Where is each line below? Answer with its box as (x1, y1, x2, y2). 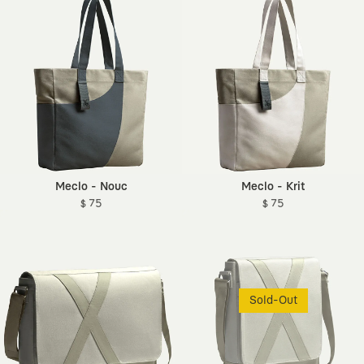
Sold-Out (249, 295, 297, 306)
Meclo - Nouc (54, 181, 128, 193)
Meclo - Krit (240, 181, 305, 193)
